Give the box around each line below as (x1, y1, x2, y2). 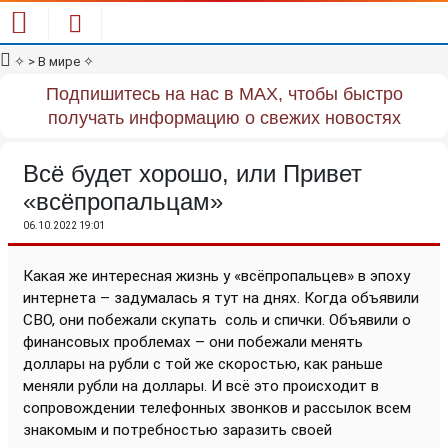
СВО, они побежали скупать (23, 311, 225, 329)
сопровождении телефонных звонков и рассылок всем (23, 399, 411, 417)
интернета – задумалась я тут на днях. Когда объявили (23, 289, 419, 307)
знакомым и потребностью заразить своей (23, 421, 332, 439)
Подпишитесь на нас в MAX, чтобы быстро (45, 84, 403, 104)
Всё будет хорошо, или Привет (23, 160, 362, 187)
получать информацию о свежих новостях (47, 108, 401, 128)
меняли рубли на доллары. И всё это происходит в (23, 377, 379, 395)
